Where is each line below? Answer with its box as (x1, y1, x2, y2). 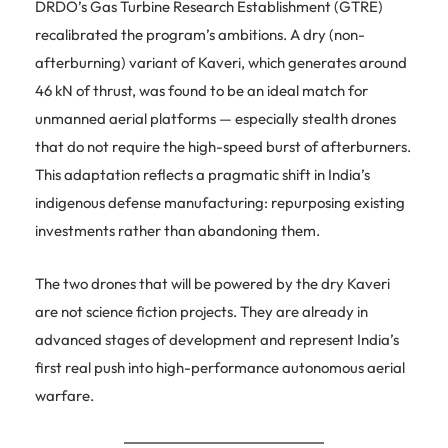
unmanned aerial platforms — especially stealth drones (35, 108, 396, 128)
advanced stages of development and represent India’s (35, 329, 399, 349)
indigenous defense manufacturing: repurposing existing (35, 192, 405, 212)
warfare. (35, 385, 94, 405)
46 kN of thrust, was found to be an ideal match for (35, 80, 368, 100)
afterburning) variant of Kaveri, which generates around (35, 52, 407, 72)
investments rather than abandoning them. (35, 220, 320, 240)
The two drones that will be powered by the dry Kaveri (35, 273, 390, 293)
